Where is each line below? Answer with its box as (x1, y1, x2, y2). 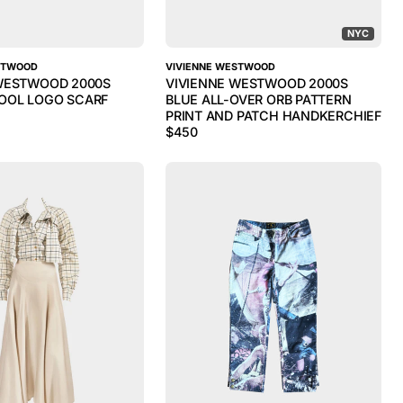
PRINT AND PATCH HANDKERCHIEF (166, 108, 381, 123)
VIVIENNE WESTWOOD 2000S (166, 76, 349, 91)
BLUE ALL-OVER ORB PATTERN (166, 92, 352, 107)
